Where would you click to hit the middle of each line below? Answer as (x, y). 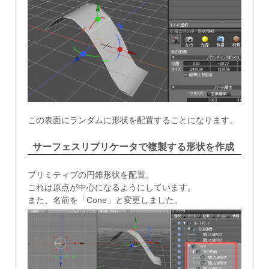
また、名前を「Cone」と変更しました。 (105, 200)
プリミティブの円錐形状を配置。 (91, 174)
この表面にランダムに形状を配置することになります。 (133, 120)
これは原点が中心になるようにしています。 (112, 187)
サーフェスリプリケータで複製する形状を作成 (133, 147)
